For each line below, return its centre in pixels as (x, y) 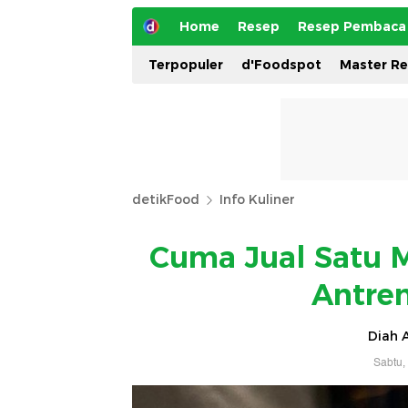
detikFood (166, 199)
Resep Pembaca (352, 26)
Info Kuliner (257, 199)
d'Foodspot (281, 65)
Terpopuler (186, 65)
